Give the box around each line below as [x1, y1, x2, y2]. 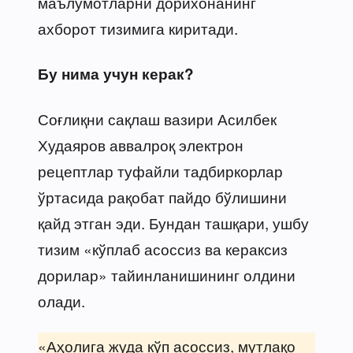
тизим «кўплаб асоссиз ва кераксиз [38, 237, 288, 259]
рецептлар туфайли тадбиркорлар [38, 159, 283, 181]
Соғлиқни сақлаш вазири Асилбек [38, 107, 277, 129]
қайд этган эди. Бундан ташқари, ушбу [38, 211, 309, 233]
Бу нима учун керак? [38, 62, 194, 84]
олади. [38, 289, 85, 311]
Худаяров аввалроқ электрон [38, 133, 243, 155]
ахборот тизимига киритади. [38, 17, 238, 39]
